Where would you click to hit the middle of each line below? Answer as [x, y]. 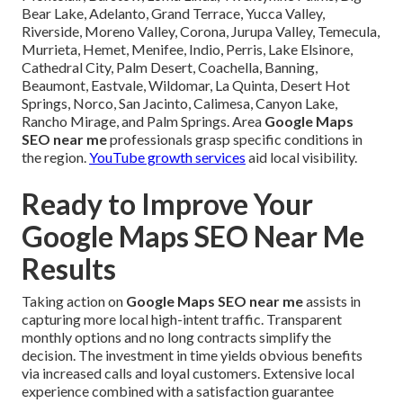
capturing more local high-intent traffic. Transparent [182, 318]
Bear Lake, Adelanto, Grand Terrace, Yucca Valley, [173, 13]
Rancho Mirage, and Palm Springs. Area [143, 121]
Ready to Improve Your [167, 203]
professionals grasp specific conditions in [235, 139]
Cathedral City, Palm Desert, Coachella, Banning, [170, 67]
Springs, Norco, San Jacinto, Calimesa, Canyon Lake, [179, 103]
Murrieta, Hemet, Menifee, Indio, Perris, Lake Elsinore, [187, 49]
